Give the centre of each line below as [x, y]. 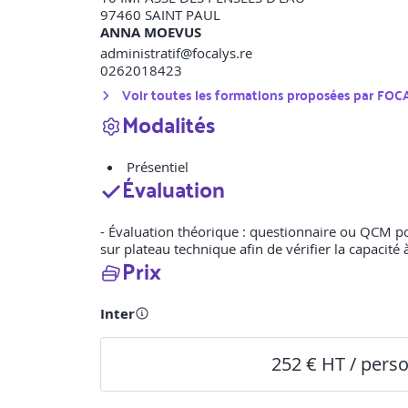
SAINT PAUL [183, 15]
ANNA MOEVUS [151, 33]
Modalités [168, 124]
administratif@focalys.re [176, 53]
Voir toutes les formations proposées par [250, 95]
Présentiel [158, 167]
